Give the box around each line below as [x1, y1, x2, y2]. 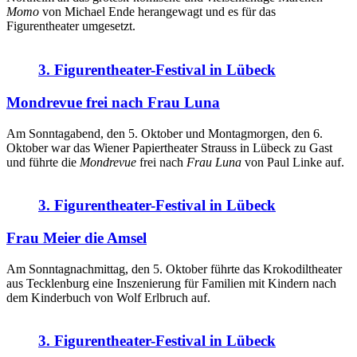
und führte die [6, 155, 80, 169]
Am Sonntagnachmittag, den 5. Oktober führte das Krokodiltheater [6, 261, 342, 276]
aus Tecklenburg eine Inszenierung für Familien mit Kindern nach [6, 276, 336, 290]
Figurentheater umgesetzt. [6, 19, 135, 33]
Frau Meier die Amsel [6, 229, 147, 247]
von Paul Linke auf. [241, 155, 344, 169]
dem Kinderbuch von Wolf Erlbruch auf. [6, 290, 210, 304]
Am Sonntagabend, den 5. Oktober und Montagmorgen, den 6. [6, 126, 323, 140]
